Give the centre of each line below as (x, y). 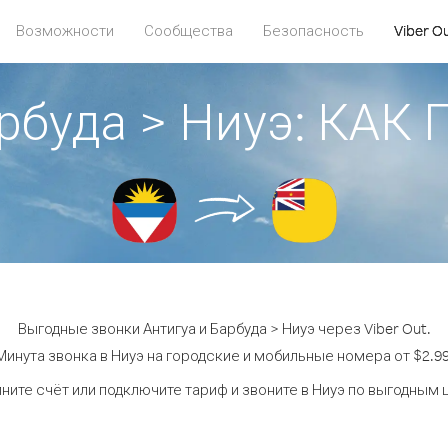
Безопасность (313, 30)
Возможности (65, 30)
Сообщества (188, 30)
